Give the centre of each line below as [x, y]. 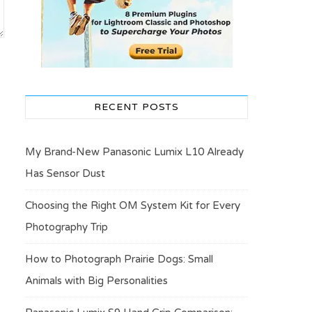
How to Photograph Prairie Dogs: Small [119, 259]
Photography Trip [67, 227]
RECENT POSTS [136, 107]
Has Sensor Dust [65, 173]
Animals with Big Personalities [96, 280]
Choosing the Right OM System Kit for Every [133, 205]
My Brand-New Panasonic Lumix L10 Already [134, 151]
